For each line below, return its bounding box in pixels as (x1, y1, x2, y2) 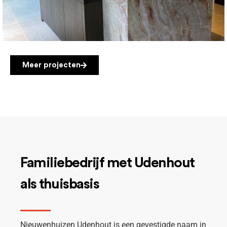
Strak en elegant (72, 7, 155, 18)
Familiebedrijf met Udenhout (20, 156, 195, 170)
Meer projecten (22, 61, 81, 69)
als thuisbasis (20, 177, 99, 192)
